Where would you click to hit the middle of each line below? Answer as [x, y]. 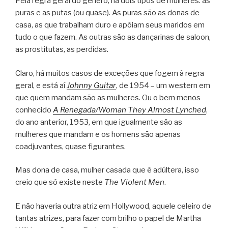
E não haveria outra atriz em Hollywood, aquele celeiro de [113, 206]
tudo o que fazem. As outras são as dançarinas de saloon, [113, 37]
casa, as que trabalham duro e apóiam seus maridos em [110, 25]
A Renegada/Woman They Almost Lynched [130, 110]
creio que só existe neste [60, 182]
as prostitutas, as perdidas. [62, 50]
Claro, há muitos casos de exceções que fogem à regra [110, 73]
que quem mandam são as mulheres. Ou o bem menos [108, 97]
